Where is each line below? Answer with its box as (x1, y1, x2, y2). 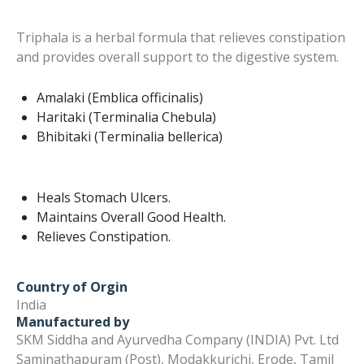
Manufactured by (16, 313, 129, 331)
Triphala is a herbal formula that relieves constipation (16, 28, 345, 47)
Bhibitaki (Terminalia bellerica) (37, 128, 223, 146)
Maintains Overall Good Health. (37, 208, 226, 227)
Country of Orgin (16, 278, 128, 297)
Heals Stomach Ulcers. (37, 188, 171, 207)
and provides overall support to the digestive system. (16, 48, 339, 67)
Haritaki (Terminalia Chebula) (37, 108, 216, 127)
